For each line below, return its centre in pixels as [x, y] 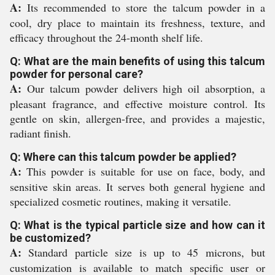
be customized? [50, 238]
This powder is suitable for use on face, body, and [143, 171]
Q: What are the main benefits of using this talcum [137, 61]
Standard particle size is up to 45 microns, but [143, 252]
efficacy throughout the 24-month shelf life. [107, 37]
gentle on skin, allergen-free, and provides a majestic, [137, 118]
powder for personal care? [76, 74]
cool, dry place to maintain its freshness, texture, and [137, 23]
